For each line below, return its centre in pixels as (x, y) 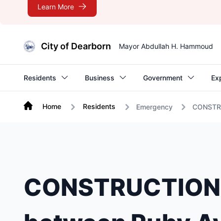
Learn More (56, 6)
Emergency (154, 107)
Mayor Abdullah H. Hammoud (166, 46)
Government (163, 77)
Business (100, 77)
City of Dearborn (76, 46)
